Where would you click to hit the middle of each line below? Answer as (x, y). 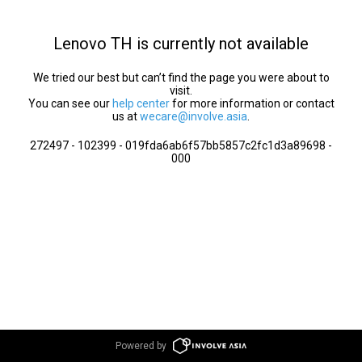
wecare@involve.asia (194, 116)
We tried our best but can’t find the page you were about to (181, 78)
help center (141, 103)
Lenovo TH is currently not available (181, 44)
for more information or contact (252, 103)
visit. (181, 90)
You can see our (70, 103)
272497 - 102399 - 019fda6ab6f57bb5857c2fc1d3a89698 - (181, 145)
